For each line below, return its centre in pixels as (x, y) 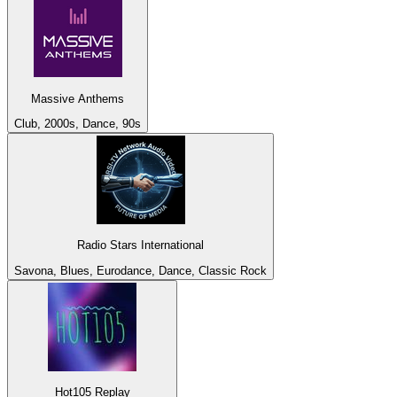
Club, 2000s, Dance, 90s (78, 124)
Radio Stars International (140, 245)
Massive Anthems (78, 98)
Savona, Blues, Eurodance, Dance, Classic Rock (140, 270)
